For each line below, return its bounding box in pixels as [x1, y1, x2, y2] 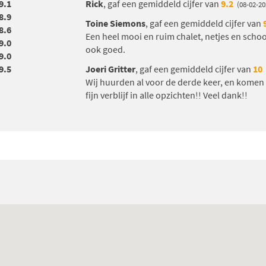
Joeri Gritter [85, 63, 135, 75]
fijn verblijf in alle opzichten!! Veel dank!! [85, 89, 248, 102]
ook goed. [85, 43, 125, 56]
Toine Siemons [85, 17, 145, 30]
